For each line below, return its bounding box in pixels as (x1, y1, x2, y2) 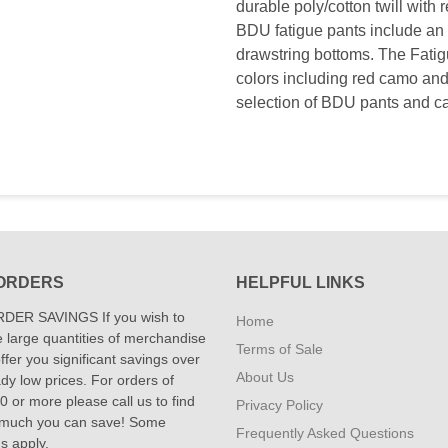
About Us (236, 369, 294, 385)
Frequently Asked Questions (236, 425, 414, 441)
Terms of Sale (236, 341, 323, 357)
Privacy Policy (236, 397, 323, 413)
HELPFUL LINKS (236, 274, 365, 291)
